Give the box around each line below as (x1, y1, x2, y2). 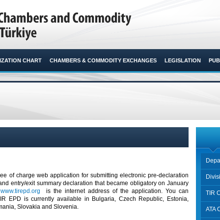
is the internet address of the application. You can (40, 188, 189, 194)
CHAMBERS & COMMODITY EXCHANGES (50, 57, 157, 63)
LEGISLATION (165, 57, 201, 63)
